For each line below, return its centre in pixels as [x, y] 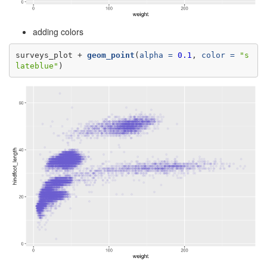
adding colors [58, 32]
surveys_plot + [49, 55]
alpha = [156, 55]
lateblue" [37, 66]
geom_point [111, 55]
